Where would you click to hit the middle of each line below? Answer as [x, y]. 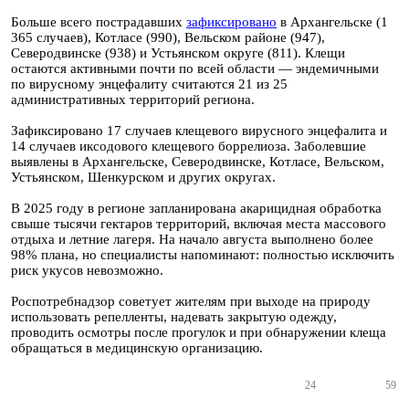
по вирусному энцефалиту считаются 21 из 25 [149, 84]
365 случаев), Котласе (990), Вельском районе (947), [168, 37]
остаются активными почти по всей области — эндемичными [195, 68]
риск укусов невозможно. [87, 270]
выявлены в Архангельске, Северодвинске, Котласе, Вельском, [198, 162]
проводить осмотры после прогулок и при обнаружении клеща [199, 332]
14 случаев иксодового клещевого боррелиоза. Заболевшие [189, 146]
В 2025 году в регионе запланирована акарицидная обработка [196, 208]
